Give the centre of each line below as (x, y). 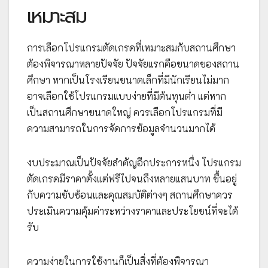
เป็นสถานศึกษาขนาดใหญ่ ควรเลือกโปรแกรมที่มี (125, 112)
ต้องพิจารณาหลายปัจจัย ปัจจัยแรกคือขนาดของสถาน (133, 63)
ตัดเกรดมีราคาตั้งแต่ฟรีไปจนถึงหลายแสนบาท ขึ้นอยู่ (132, 178)
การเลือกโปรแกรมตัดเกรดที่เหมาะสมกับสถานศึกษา (131, 47)
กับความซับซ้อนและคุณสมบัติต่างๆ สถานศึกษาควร (130, 194)
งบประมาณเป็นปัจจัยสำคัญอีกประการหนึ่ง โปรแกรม (134, 162)
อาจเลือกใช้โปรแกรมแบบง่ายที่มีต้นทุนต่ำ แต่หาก (127, 96)
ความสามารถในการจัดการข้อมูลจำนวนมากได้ (121, 128)
